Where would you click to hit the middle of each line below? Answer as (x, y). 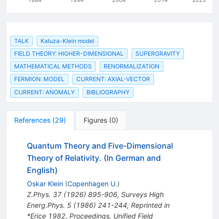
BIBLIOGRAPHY (108, 92)
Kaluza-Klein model (67, 41)
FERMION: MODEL (39, 79)
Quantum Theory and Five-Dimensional (100, 145)
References (32, 120)
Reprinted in (150, 205)
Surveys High (142, 194)
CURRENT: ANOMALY (44, 92)
